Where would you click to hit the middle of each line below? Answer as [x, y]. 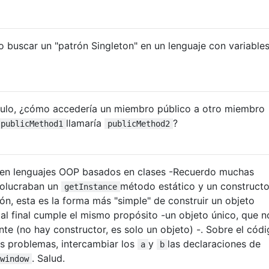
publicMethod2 [139, 123]
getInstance [91, 186]
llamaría [85, 123]
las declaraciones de [214, 243]
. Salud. [48, 258]
